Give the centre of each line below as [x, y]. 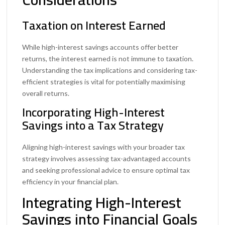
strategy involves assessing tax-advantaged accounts [107, 159]
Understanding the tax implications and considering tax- [110, 70]
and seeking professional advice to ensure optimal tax [106, 170]
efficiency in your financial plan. [71, 182]
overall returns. [46, 93]
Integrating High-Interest [102, 203]
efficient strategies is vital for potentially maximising [104, 82]
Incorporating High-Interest [94, 113]
